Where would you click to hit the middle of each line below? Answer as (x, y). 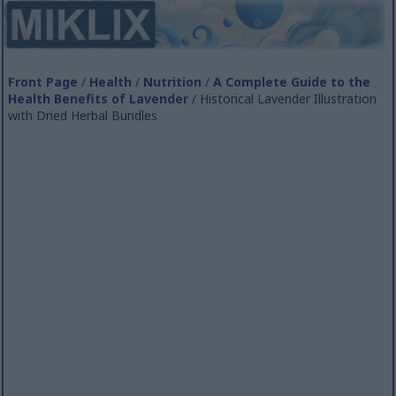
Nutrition (173, 81)
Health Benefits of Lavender (99, 98)
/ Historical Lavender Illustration (283, 98)
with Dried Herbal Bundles (83, 115)
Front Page (43, 81)
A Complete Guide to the (292, 81)
